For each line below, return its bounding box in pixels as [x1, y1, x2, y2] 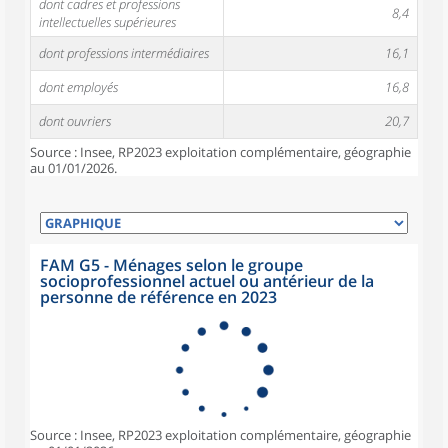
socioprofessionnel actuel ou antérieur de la [40, 270, 374, 292]
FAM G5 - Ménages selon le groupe [40, 254, 303, 276]
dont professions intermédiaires [39, 44, 209, 62]
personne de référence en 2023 [40, 286, 277, 308]
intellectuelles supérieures [39, 13, 176, 31]
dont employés [39, 78, 118, 96]
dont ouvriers [39, 112, 111, 130]
